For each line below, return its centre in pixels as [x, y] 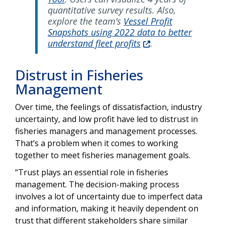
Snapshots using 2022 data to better [120, 32]
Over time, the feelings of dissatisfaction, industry [108, 107]
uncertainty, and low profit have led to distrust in [106, 119]
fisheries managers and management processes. [106, 131]
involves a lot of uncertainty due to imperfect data [109, 196]
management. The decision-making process [97, 184]
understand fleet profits [94, 43]
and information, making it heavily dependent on [107, 208]
